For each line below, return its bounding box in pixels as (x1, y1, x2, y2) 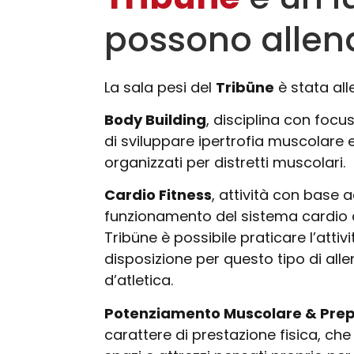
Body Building (104, 110, 206, 130)
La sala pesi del (104, 77, 216, 97)
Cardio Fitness (104, 185, 212, 205)
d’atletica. (104, 270, 173, 291)
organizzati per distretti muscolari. (104, 153, 345, 173)
